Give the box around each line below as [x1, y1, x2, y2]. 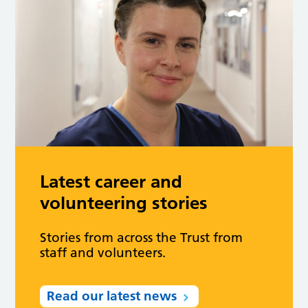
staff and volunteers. [40, 244, 166, 261]
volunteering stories [40, 191, 208, 214]
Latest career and [40, 170, 183, 192]
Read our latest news [47, 287, 177, 304]
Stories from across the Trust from [40, 229, 243, 245]
